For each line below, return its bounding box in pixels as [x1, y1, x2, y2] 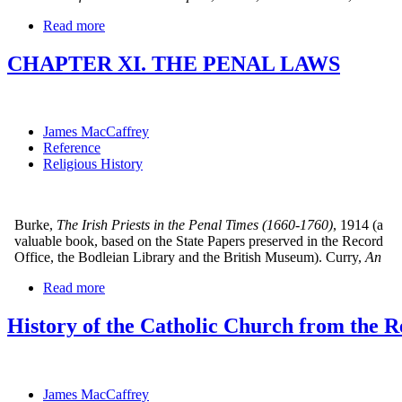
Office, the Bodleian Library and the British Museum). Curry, [7, 249, 362, 266]
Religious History [43, 156, 143, 172]
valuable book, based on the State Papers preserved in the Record [7, 233, 383, 249]
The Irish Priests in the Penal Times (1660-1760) [57, 217, 333, 233]
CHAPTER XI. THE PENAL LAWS [7, 51, 340, 75]
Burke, [7, 217, 53, 233]
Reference [43, 140, 100, 156]
